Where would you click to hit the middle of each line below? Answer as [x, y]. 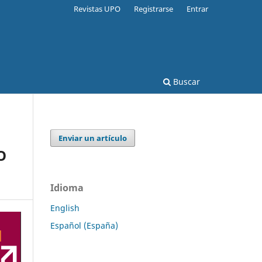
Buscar [185, 81]
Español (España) [84, 225]
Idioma [67, 187]
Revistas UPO [97, 8]
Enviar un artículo [93, 138]
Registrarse [154, 8]
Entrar [197, 8]
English [65, 208]
